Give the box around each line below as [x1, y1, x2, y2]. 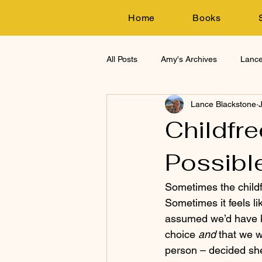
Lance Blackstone [191, 99, 256, 109]
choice [165, 228, 198, 240]
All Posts [106, 54, 137, 64]
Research [130, 101, 166, 111]
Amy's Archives [161, 54, 217, 64]
